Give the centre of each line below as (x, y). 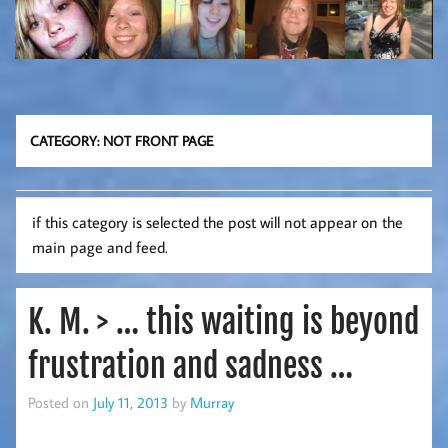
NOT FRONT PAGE (158, 140)
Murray (212, 401)
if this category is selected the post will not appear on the (217, 222)
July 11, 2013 (130, 401)
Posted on (60, 401)
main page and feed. (100, 247)
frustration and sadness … (190, 365)
